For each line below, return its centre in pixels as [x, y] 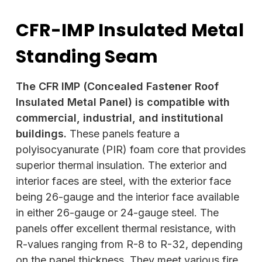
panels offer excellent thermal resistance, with [126, 228]
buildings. [41, 133]
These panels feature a [123, 133]
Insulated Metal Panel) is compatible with [123, 102]
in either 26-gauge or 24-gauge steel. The [117, 212]
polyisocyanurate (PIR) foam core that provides [131, 149]
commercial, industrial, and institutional [120, 118]
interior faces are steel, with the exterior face [123, 181]
